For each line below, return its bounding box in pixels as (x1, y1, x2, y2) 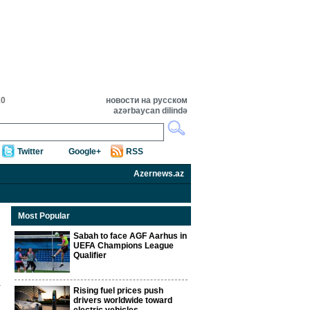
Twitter (17, 147, 44, 156)
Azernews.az (134, 169, 184, 179)
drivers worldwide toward (73, 295, 172, 305)
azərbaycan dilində (113, 106, 188, 116)
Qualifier (73, 250, 107, 260)
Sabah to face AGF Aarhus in (73, 231, 187, 241)
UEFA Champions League (73, 241, 174, 250)
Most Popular (18, 211, 70, 221)
